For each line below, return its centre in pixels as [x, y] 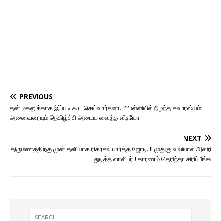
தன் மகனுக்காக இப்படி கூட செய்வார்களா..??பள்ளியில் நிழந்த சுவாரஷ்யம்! [106, 107]
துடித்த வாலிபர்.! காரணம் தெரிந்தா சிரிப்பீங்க [152, 159]
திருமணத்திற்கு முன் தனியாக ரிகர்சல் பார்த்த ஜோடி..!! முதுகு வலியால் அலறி [111, 149]
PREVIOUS [36, 96]
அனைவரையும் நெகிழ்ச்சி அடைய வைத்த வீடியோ [75, 117]
